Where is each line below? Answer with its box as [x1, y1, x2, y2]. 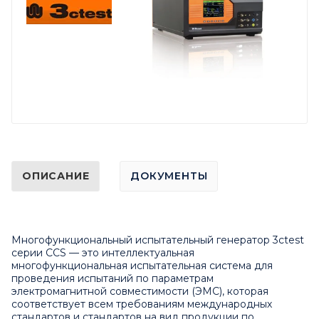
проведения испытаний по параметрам [11, 271, 214, 285]
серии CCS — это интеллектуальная [11, 246, 194, 259]
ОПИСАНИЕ [22, 169, 90, 182]
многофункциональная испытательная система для [11, 258, 273, 272]
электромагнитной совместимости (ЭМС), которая [11, 284, 268, 298]
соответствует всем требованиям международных [11, 297, 272, 310]
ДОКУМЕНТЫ [130, 169, 208, 182]
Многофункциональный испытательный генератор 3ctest [11, 233, 304, 246]
